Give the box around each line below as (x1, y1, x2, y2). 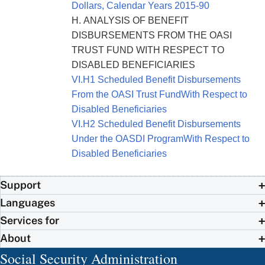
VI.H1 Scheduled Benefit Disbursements (72, 75, 241, 85)
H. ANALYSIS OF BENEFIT (72, 15, 189, 26)
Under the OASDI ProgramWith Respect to (72, 134, 250, 144)
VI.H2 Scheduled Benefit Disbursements (72, 119, 241, 130)
